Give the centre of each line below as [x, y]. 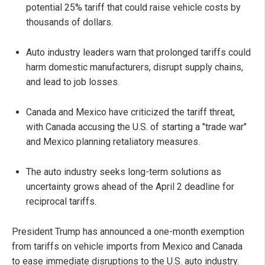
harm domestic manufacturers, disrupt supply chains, [135, 67]
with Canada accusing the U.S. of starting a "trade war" [136, 127]
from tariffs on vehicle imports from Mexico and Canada [127, 247]
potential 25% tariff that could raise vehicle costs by [133, 8]
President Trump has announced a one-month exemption [128, 232]
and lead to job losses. [73, 82]
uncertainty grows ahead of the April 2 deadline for [130, 187]
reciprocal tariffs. [61, 202]
